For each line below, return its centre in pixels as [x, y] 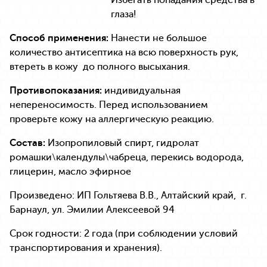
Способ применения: [59, 38]
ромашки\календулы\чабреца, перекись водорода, [127, 157]
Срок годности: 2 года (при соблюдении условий [124, 233]
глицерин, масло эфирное [70, 171]
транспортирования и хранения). [86, 247]
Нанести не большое [158, 38]
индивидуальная [141, 90]
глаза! [123, 14]
